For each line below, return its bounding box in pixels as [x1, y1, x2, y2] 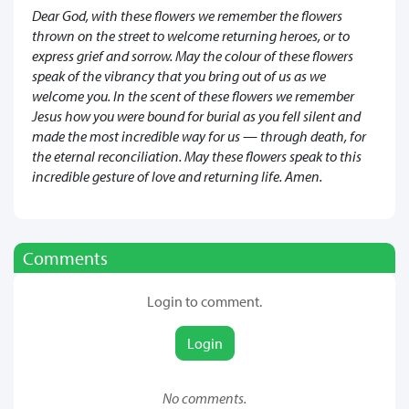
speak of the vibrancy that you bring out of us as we [32, 66, 326, 85]
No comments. [163, 388, 246, 407]
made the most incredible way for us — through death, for [32, 126, 366, 145]
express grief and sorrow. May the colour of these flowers [32, 46, 353, 65]
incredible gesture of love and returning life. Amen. [32, 166, 322, 185]
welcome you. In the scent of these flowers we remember [32, 86, 354, 105]
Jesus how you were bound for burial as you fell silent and [32, 106, 361, 125]
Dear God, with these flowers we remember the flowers [32, 5, 342, 25]
